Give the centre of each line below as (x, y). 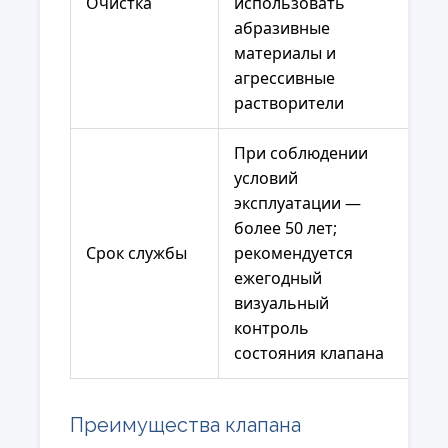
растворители (289, 103)
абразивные (282, 28)
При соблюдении (301, 153)
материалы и (285, 53)
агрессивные (284, 78)
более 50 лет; (285, 228)
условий (266, 178)
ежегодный (278, 278)
